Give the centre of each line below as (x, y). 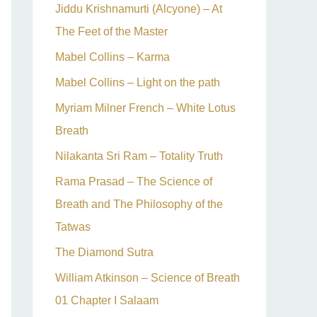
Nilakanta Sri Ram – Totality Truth (139, 156)
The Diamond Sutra (104, 252)
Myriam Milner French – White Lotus (145, 108)
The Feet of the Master (111, 31)
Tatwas (73, 227)
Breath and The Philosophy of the (139, 204)
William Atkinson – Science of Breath (148, 278)
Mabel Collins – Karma (113, 57)
